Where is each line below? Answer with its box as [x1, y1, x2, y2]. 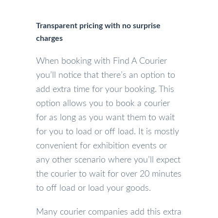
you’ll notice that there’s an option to [36, 71, 175, 80]
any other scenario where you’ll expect [36, 156, 181, 164]
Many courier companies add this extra [36, 208, 182, 217]
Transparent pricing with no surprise [36, 22, 161, 30]
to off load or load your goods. [36, 184, 151, 193]
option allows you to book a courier [36, 99, 170, 108]
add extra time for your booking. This [36, 85, 174, 94]
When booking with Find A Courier [36, 57, 167, 66]
